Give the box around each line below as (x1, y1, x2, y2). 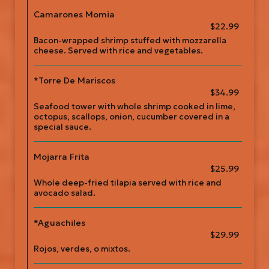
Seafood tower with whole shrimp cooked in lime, (34, 101, 235, 112)
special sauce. (34, 122, 91, 132)
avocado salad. (34, 188, 95, 198)
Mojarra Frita (34, 151, 89, 162)
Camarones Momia (34, 9, 115, 20)
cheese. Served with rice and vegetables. (34, 46, 203, 56)
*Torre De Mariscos (34, 75, 115, 86)
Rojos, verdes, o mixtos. (34, 244, 130, 254)
